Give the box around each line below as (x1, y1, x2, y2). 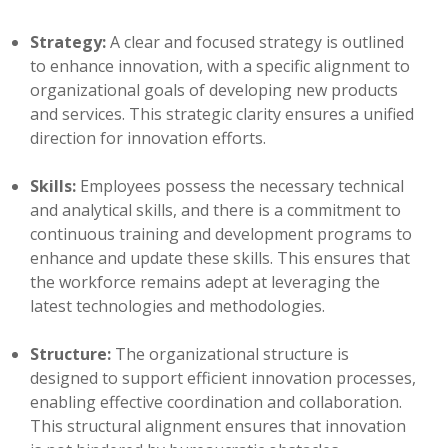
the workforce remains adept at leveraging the (30, 271, 380, 294)
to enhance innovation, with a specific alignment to (30, 55, 410, 78)
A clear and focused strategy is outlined (106, 31, 404, 54)
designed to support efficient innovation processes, (30, 367, 416, 390)
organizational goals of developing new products (30, 79, 398, 102)
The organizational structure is (111, 343, 349, 366)
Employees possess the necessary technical (76, 175, 404, 198)
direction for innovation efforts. (30, 127, 266, 150)
